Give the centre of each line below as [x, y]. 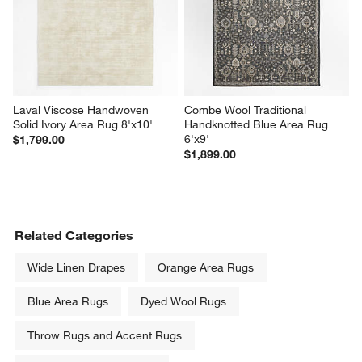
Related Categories [74, 236]
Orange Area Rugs [206, 268]
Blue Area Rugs [68, 302]
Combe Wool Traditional [247, 110]
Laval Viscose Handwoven [83, 110]
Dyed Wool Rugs [184, 302]
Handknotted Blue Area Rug [258, 125]
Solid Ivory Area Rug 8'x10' [83, 125]
